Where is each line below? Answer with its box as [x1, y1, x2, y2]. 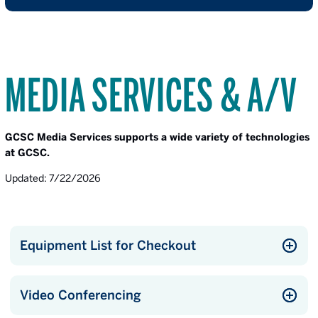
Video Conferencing [20, 287, 141, 302]
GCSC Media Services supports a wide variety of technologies [5, 131, 309, 143]
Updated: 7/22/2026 [5, 172, 101, 184]
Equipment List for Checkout [20, 238, 196, 253]
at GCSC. [5, 147, 50, 158]
